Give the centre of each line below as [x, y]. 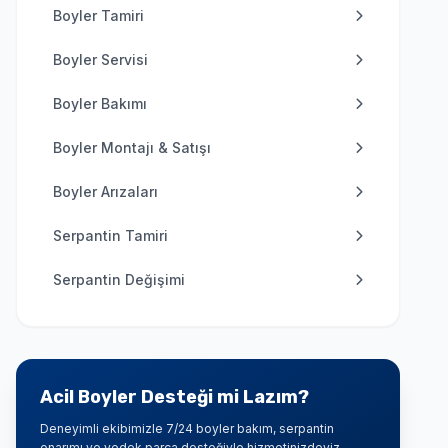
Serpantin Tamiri [110, 235]
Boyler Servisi [100, 59]
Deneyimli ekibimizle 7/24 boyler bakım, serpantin [187, 428]
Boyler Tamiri [98, 15]
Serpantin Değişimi [119, 279]
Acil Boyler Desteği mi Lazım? [174, 397]
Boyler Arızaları [105, 191]
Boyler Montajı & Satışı [132, 147]
